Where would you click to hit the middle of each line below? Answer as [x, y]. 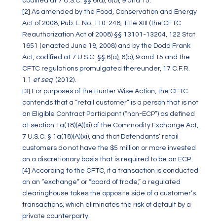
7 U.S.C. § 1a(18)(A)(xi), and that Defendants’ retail [100, 137]
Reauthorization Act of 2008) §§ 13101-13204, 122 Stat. [109, 35]
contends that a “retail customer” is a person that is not [110, 103]
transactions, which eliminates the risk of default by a [106, 205]
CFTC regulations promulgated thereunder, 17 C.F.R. [106, 69]
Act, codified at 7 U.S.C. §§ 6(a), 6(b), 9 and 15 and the [106, 57]
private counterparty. [56, 216]
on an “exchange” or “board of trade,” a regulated [101, 182]
